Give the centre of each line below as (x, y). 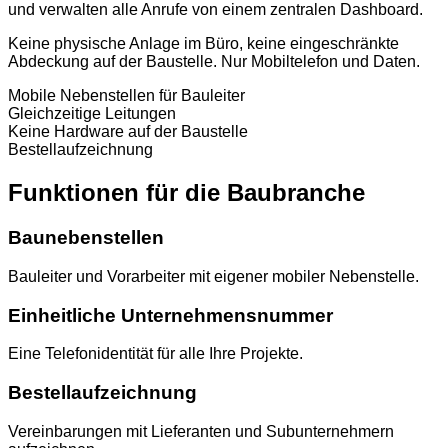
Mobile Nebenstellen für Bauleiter (126, 96)
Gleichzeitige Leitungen (92, 114)
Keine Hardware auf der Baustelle (128, 132)
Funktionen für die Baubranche (186, 193)
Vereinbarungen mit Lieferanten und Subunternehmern (201, 431)
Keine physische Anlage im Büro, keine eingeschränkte (203, 44)
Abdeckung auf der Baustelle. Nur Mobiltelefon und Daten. (214, 62)
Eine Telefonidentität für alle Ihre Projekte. (155, 354)
